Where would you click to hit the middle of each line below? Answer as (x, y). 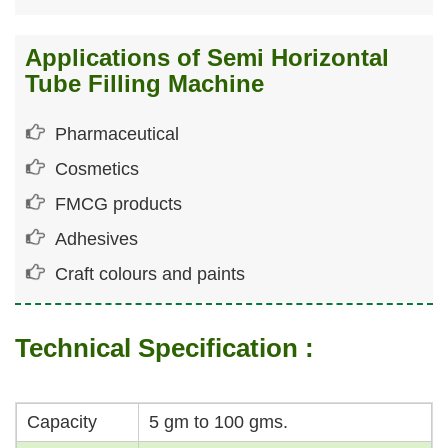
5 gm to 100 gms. (218, 422)
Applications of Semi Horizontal (207, 58)
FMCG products (118, 204)
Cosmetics (97, 169)
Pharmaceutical (117, 134)
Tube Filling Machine (144, 84)
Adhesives (96, 239)
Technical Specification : (164, 348)
